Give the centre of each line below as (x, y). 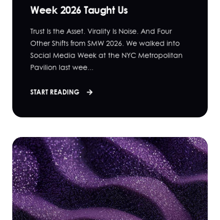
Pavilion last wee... (62, 67)
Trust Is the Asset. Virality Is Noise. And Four (101, 31)
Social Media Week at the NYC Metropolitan (107, 55)
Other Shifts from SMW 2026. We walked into (105, 43)
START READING (56, 91)
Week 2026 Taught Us (79, 10)
